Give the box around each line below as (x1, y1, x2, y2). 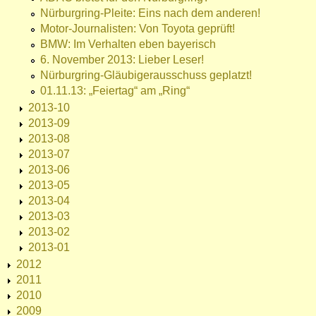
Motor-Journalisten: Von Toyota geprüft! (40, 23, 235, 35)
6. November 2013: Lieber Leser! (40, 54, 204, 66)
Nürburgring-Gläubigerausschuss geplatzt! (40, 69, 252, 82)
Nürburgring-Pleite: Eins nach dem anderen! (40, 7, 260, 20)
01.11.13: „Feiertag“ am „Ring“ (40, 85, 190, 97)
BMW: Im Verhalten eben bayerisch (40, 38, 216, 51)
